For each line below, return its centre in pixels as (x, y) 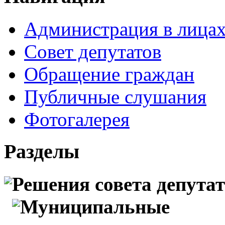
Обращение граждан (109, 74)
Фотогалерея (77, 119)
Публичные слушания (115, 96)
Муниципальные (95, 207)
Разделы (42, 152)
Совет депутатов (93, 51)
